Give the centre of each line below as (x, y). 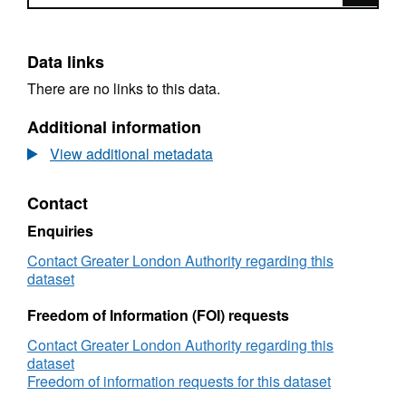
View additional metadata (131, 154)
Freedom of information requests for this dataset (179, 382)
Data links (66, 61)
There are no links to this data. (124, 88)
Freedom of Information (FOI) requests (158, 315)
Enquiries (60, 231)
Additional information (114, 127)
